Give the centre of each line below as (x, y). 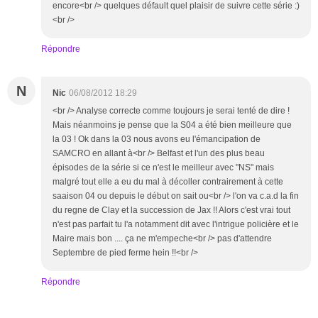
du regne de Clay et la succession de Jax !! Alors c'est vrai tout (171, 210)
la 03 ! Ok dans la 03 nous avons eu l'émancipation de (157, 139)
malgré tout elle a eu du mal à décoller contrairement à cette (168, 182)
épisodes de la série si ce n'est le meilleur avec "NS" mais (163, 168)
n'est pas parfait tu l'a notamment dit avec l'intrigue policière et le (176, 225)
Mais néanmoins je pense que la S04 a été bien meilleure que (172, 125)
